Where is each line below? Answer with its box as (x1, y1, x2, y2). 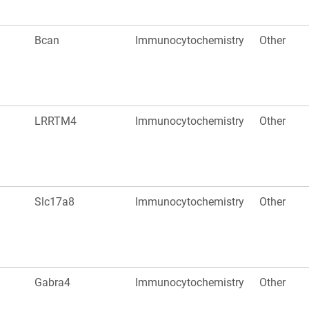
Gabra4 (34, 276, 70, 290)
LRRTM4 (34, 114, 77, 128)
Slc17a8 (34, 195, 74, 209)
